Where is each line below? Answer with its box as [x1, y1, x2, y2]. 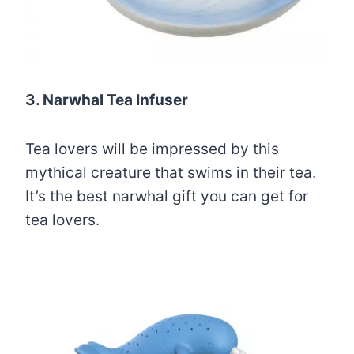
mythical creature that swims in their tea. [25, 164, 316, 182]
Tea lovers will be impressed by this [25, 140, 279, 158]
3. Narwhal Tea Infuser [25, 91, 188, 109]
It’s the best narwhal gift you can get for [25, 187, 308, 205]
